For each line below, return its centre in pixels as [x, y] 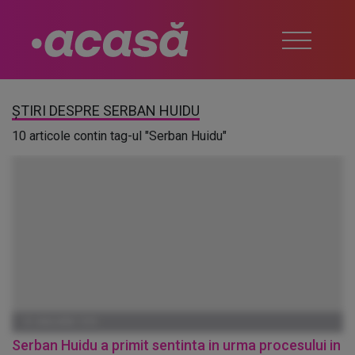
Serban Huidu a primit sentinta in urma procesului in [176, 345]
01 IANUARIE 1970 [60, 322]
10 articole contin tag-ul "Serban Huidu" [119, 136]
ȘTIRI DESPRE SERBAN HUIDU [106, 111]
